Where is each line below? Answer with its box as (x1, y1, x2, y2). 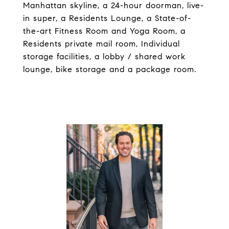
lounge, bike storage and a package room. (23, 64, 196, 74)
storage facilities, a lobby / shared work (23, 52, 186, 61)
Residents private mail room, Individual (23, 39, 180, 49)
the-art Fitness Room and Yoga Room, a (23, 26, 186, 36)
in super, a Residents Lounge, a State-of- (23, 13, 191, 23)
